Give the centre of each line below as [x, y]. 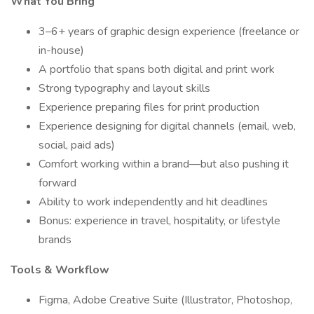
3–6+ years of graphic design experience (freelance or [169, 32]
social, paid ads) [77, 145]
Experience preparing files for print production [149, 107]
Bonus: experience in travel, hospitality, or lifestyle [159, 221]
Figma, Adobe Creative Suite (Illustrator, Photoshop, [165, 300]
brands [55, 240]
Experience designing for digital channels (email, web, [167, 126]
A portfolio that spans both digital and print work [157, 69]
